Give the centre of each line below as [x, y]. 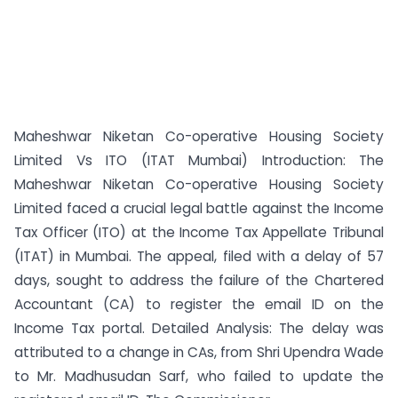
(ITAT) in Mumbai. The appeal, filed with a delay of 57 [199, 256]
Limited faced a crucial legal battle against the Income [199, 208]
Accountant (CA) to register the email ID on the [199, 304]
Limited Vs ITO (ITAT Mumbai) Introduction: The [199, 160]
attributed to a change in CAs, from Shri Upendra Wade [199, 352]
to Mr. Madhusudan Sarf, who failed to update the [199, 376]
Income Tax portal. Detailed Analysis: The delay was [199, 328]
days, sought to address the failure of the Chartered [199, 280]
